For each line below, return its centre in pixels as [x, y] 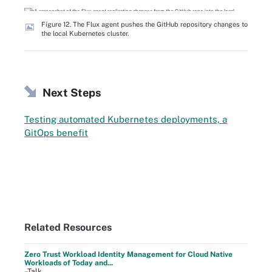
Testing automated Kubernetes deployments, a [126, 119]
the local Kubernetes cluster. [85, 33]
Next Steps [72, 93]
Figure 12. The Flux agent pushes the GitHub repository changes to [144, 24]
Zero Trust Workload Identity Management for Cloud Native [128, 254]
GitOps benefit [56, 132]
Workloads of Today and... [69, 263]
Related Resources [68, 227]
